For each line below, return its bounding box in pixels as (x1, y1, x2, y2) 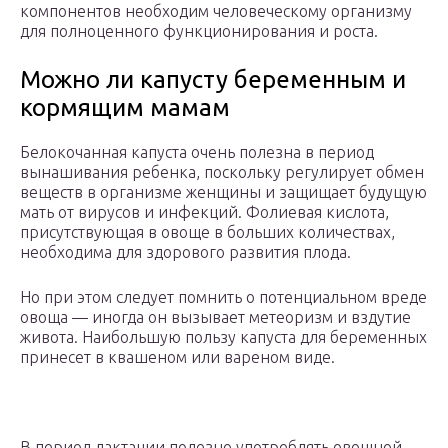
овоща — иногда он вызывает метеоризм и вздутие (20, 308, 411, 327)
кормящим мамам (20, 94, 230, 122)
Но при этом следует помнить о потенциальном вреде (20, 288, 427, 307)
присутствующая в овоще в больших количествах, (20, 223, 395, 242)
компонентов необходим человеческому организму (20, 2, 412, 21)
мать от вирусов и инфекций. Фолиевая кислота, (20, 203, 389, 222)
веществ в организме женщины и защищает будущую (20, 183, 427, 202)
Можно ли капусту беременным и (20, 66, 406, 94)
